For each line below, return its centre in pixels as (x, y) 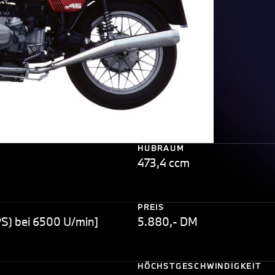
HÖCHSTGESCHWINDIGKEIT (199, 266)
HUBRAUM (161, 148)
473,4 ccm (164, 163)
